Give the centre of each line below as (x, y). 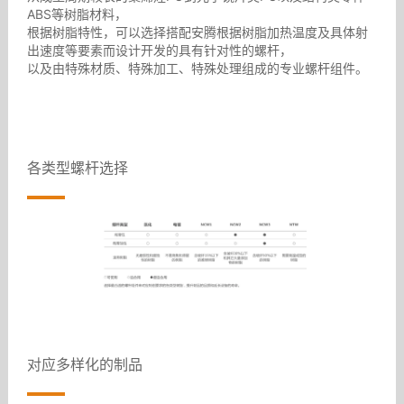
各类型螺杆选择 (77, 167)
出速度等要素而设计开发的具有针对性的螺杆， (159, 50)
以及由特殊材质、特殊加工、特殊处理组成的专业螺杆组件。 (197, 68)
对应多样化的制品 (84, 365)
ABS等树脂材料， (77, 14)
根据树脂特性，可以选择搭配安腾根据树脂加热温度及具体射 (197, 32)
